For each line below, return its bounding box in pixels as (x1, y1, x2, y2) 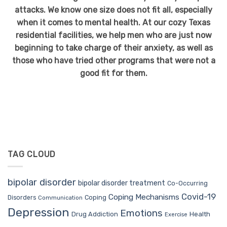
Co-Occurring (167, 180, 208, 187)
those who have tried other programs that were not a (12, 55, 215, 65)
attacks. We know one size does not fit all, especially (15, 5, 212, 15)
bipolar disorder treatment (78, 179, 165, 188)
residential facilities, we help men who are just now (15, 30, 212, 40)
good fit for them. (80, 68, 147, 78)
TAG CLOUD (8, 149, 56, 159)
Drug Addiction (71, 210, 118, 218)
